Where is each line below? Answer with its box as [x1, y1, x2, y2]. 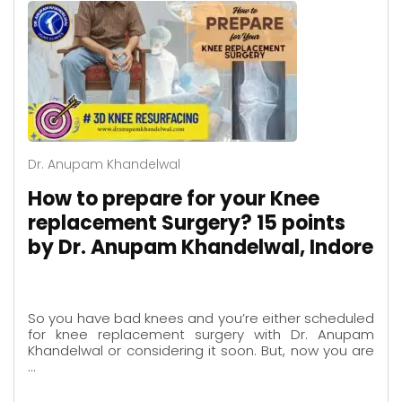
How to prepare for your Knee [28, 184, 319, 213]
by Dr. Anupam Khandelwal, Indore [28, 232, 373, 261]
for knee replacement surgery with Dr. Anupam [28, 325, 374, 345]
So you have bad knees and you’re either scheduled [28, 309, 374, 328]
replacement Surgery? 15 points [28, 208, 345, 237]
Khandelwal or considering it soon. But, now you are [28, 341, 374, 361]
